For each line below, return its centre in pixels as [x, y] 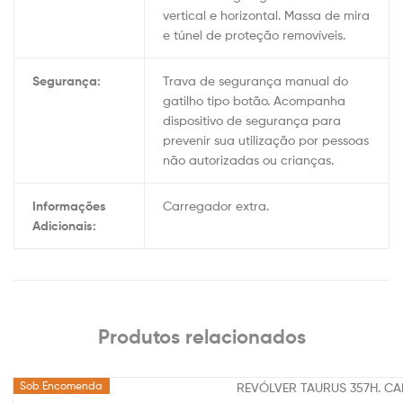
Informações [69, 206]
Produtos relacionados [201, 336]
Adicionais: [64, 226]
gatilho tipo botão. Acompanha [254, 101]
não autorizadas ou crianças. [248, 160]
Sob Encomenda [62, 385]
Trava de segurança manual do [255, 81]
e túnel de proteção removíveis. [254, 35]
